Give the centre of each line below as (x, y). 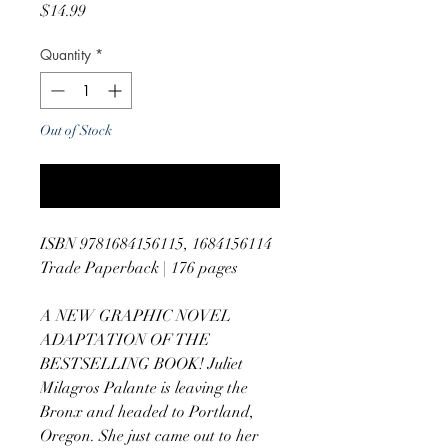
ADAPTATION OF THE (125, 339)
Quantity (65, 54)
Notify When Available (160, 185)
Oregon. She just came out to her (149, 435)
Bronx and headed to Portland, (147, 411)
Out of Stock (76, 130)
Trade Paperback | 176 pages (139, 267)
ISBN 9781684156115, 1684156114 (156, 243)
